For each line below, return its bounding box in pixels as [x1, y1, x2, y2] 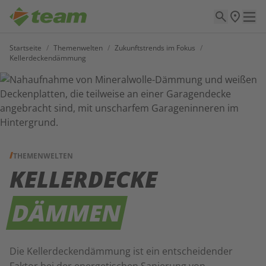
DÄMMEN [9, 197, 125, 228]
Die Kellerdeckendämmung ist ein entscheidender [9, 245, 233, 258]
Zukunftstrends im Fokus [115, 43, 195, 53]
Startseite [9, 43, 42, 53]
